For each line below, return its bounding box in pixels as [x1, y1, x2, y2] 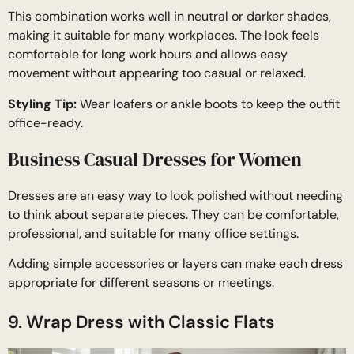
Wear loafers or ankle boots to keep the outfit [77, 95, 340, 112]
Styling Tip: [8, 95, 77, 112]
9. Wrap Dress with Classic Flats [8, 311, 275, 334]
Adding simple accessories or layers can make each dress [8, 255, 343, 273]
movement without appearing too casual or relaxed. [8, 65, 306, 82]
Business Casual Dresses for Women [8, 145, 302, 172]
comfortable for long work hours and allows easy [8, 46, 288, 63]
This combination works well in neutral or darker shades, [8, 8, 331, 25]
